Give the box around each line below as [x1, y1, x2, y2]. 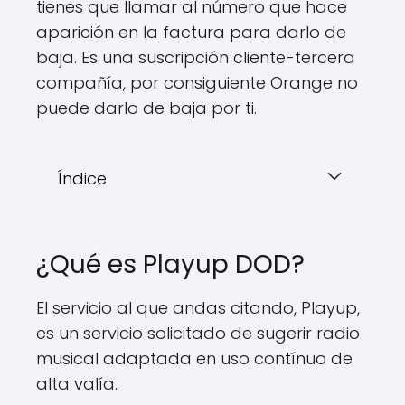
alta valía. [36, 372, 118, 395]
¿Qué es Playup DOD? [36, 247, 305, 282]
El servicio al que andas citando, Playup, [36, 297, 360, 319]
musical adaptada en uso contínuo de [36, 347, 353, 370]
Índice [58, 167, 107, 190]
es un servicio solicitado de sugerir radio [36, 322, 360, 344]
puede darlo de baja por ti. [36, 97, 257, 119]
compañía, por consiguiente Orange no [36, 71, 358, 94]
